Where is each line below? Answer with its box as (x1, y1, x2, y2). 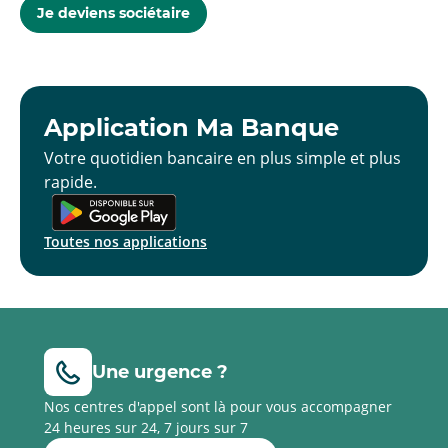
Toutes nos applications (44, 232, 207, 251)
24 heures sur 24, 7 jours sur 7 (44, 418, 248, 437)
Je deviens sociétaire (37, 4, 190, 22)
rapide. (44, 171, 97, 193)
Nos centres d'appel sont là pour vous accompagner (44, 397, 392, 416)
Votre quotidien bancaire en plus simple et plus (44, 147, 401, 169)
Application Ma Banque (44, 113, 339, 142)
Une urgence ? (92, 360, 228, 383)
